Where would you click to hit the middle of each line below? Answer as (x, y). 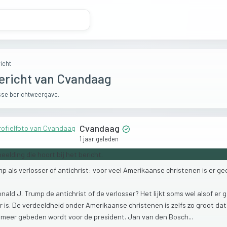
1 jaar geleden (99, 139)
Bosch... (181, 217)
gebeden (33, 217)
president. (111, 217)
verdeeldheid (44, 205)
